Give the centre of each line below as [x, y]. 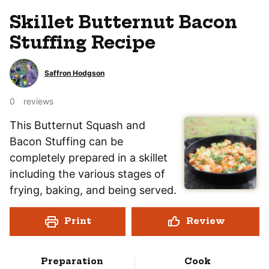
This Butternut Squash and [77, 125]
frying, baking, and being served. [93, 190]
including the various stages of [87, 174]
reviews [38, 101]
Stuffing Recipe [83, 42]
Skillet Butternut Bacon [123, 22]
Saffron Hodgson [74, 73]
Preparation [72, 261]
